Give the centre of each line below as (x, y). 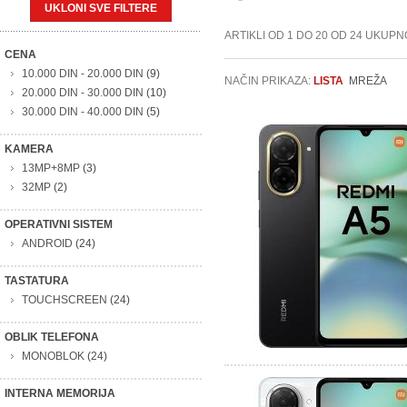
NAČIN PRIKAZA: (269, 81)
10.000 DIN (50, 74)
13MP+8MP (51, 168)
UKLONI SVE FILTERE (101, 8)
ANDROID (47, 243)
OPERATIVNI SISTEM (59, 224)
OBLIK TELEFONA (52, 337)
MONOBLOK (53, 356)
